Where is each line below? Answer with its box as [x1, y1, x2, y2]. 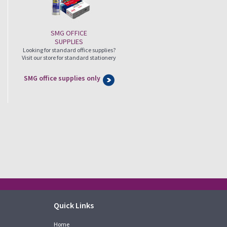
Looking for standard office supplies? [22, 46, 116, 54]
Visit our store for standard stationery [22, 54, 116, 61]
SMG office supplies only [23, 73, 100, 83]
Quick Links [54, 200, 94, 210]
